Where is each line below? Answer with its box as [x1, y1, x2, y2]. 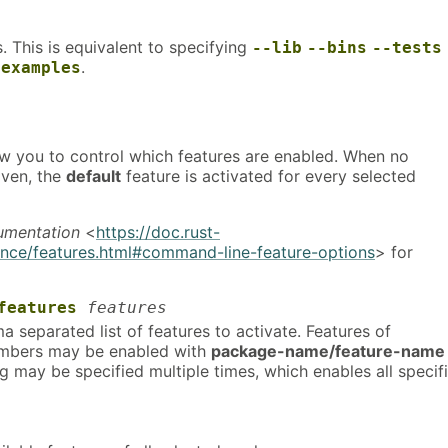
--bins [307, 37, 367, 57]
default [66, 165, 121, 186]
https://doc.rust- [96, 221, 220, 242]
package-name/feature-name [211, 341, 445, 362]
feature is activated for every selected [121, 165, 416, 186]
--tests [372, 37, 442, 57]
